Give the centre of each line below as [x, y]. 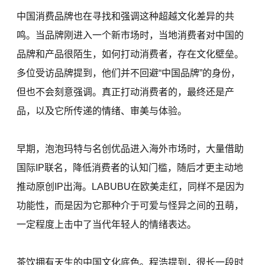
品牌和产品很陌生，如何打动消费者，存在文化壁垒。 [130, 54]
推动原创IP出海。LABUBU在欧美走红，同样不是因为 [131, 187]
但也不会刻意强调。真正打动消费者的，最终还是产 [126, 92]
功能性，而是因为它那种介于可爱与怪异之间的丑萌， [130, 206]
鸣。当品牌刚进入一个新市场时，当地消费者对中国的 [130, 35]
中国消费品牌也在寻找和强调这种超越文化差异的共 [126, 17]
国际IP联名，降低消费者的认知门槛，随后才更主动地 [130, 168]
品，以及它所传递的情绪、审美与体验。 [102, 111]
